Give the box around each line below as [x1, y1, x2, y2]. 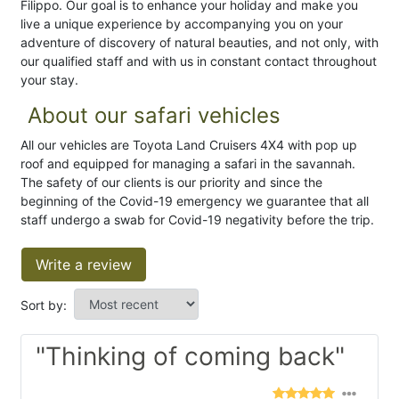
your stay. [20, 71, 78, 87]
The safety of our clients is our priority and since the [20, 174, 322, 190]
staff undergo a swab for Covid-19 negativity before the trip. [20, 211, 374, 227]
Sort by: [20, 297, 67, 313]
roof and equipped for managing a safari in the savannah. [20, 155, 355, 171]
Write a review [36, 255, 132, 273]
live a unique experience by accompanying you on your [20, 15, 343, 31]
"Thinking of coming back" [36, 340, 345, 371]
